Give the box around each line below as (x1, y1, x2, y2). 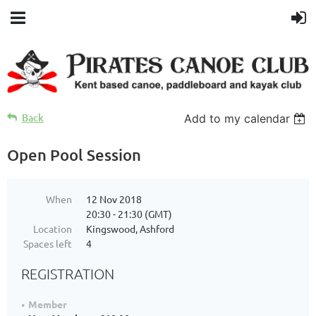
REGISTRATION (21, 265, 114, 282)
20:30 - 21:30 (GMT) (86, 207, 172, 220)
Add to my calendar (184, 111, 291, 126)
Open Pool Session (7, 145, 141, 164)
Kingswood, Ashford (86, 221, 174, 235)
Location (33, 221, 72, 235)
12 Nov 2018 (86, 192, 142, 205)
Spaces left (23, 236, 72, 250)
